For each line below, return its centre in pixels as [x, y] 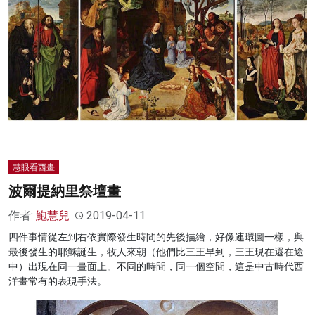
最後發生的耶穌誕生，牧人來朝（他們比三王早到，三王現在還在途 [156, 252]
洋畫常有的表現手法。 [58, 282]
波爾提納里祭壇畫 [65, 192]
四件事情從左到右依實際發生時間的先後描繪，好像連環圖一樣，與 [156, 237]
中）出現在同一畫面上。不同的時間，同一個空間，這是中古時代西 [156, 267]
